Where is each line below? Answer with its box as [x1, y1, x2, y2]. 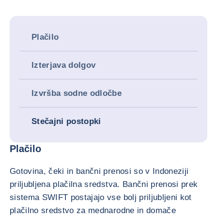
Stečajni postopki [31, 117, 101, 126]
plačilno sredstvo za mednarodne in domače [10, 206, 176, 215]
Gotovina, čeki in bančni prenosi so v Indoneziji [10, 167, 189, 176]
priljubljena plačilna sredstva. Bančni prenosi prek [10, 180, 198, 189]
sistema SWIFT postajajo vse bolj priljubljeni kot [10, 193, 192, 202]
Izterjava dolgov [31, 61, 96, 70]
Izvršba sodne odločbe [31, 89, 122, 98]
